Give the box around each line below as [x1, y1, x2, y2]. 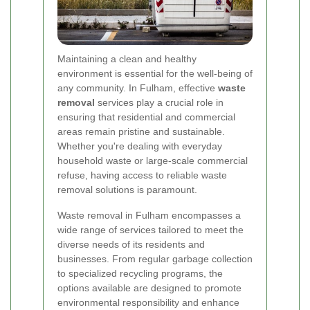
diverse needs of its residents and [57, 238, 205, 250]
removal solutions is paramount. [57, 183, 197, 195]
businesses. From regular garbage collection [57, 253, 253, 264]
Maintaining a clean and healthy [57, 53, 197, 64]
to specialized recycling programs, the [57, 267, 223, 279]
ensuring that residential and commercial [57, 111, 235, 122]
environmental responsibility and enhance [57, 296, 239, 308]
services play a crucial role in [95, 96, 224, 108]
